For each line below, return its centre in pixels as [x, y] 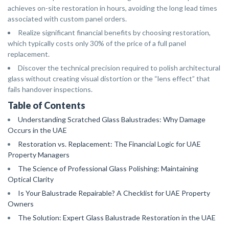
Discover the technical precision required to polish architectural [119, 68]
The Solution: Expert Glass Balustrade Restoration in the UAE [117, 217]
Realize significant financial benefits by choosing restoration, [114, 32]
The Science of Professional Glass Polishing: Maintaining [108, 168]
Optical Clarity [31, 179]
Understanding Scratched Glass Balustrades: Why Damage [112, 119]
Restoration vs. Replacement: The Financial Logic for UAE [109, 144]
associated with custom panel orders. [67, 19]
